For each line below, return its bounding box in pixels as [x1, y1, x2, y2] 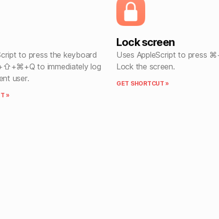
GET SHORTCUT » [116, 80, 170, 88]
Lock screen [116, 36, 175, 49]
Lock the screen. [116, 62, 175, 72]
